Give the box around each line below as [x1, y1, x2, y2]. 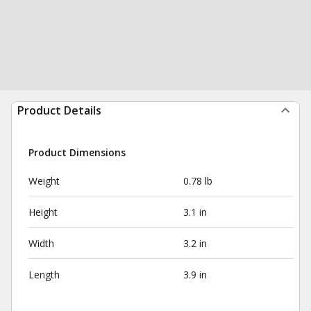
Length [28, 268, 60, 281]
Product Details [17, 103, 101, 118]
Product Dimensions [28, 146, 126, 159]
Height [28, 205, 58, 219]
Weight [28, 174, 60, 187]
